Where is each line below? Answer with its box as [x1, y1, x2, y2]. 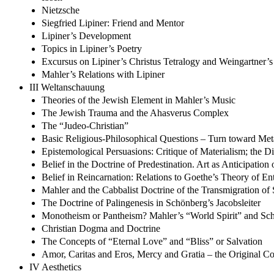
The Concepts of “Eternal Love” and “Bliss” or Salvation [42, 235, 262, 246]
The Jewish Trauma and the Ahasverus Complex [42, 107, 229, 118]
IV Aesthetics [29, 261, 81, 272]
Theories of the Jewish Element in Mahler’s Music [42, 94, 235, 105]
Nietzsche [42, 4, 80, 15]
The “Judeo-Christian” [42, 120, 128, 131]
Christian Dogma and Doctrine [42, 223, 160, 234]
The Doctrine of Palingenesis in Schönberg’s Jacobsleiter [42, 197, 261, 208]
